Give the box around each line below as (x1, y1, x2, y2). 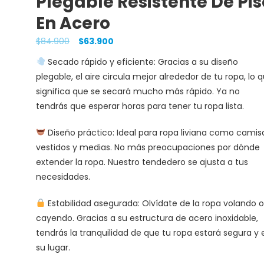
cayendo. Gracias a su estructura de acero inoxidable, (35, 212, 258, 224)
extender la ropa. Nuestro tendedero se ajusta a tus (35, 156, 248, 168)
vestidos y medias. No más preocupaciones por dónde (35, 141, 260, 153)
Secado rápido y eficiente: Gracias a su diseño (45, 55, 238, 68)
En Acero (35, 11, 110, 35)
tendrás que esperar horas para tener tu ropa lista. (35, 100, 244, 112)
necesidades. (35, 170, 90, 183)
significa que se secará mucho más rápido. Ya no (35, 85, 240, 97)
